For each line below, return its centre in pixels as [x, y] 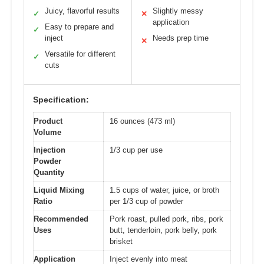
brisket [121, 241]
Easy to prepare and [79, 27]
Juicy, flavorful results [82, 11]
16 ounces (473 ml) [142, 121]
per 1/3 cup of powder [146, 201]
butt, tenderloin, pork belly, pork [163, 230]
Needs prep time [181, 38]
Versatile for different [80, 54]
